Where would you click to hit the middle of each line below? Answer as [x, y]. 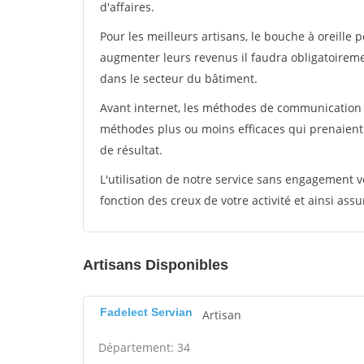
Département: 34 [144, 347]
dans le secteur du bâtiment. [179, 78]
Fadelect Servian [146, 312]
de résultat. [131, 150]
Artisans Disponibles [156, 265]
